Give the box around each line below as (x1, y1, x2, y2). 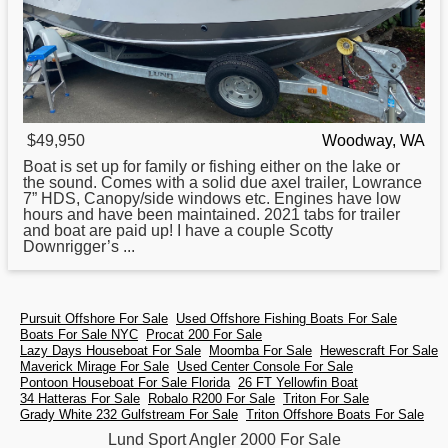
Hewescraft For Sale (320, 342, 438, 358)
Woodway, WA (322, 131, 425, 149)
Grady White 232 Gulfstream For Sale (20, 406, 238, 422)
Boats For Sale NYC (20, 326, 138, 342)
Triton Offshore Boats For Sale (246, 406, 424, 422)
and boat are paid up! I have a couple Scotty (23, 221, 333, 239)
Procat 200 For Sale (146, 326, 262, 342)
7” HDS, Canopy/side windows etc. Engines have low (23, 189, 401, 207)
